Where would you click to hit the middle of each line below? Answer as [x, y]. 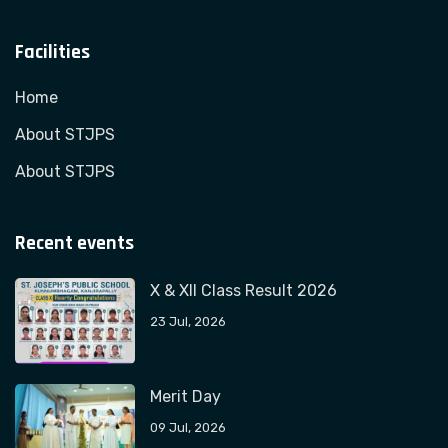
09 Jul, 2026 [188, 427]
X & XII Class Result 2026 [244, 290]
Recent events [74, 243]
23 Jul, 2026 [188, 321]
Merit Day [186, 396]
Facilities [52, 52]
